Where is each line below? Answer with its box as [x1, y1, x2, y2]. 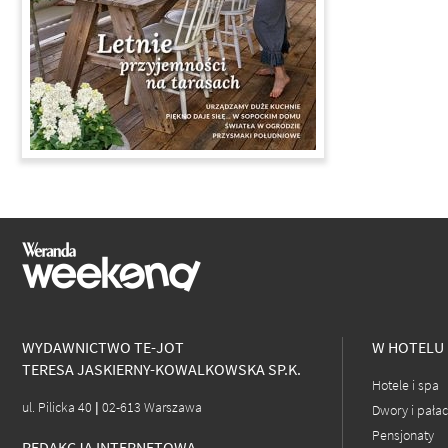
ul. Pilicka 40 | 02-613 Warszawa [22, 398, 202, 418]
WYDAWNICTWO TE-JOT [22, 336, 184, 358]
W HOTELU [372, 336, 444, 358]
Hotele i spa [372, 376, 439, 396]
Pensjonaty [372, 426, 434, 446]
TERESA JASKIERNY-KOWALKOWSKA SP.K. [22, 358, 301, 380]
